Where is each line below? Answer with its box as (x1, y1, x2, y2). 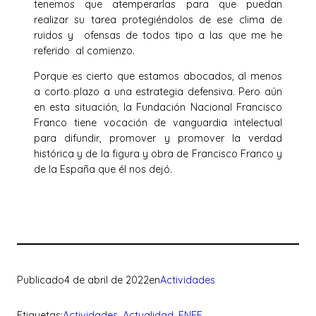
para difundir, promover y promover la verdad (34, 132, 282, 145)
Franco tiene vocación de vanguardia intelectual (34, 116, 282, 130)
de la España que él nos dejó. (34, 163, 172, 176)
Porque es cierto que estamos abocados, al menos (34, 70, 282, 83)
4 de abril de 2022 (64, 273, 149, 286)
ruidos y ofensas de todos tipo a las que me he (34, 28, 282, 42)
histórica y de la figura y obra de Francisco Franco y (34, 147, 282, 161)
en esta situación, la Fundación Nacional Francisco (34, 101, 282, 114)
